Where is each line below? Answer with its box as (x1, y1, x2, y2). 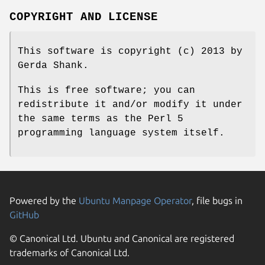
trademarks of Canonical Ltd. (9, 247, 130, 258)
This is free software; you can (18, 85, 195, 96)
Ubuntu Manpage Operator (79, 195, 192, 206)
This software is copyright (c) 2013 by (18, 46, 243, 57)
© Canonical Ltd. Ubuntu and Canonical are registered (9, 233, 234, 244)
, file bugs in (192, 195, 243, 206)
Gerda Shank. (18, 60, 89, 72)
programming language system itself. (18, 128, 225, 139)
